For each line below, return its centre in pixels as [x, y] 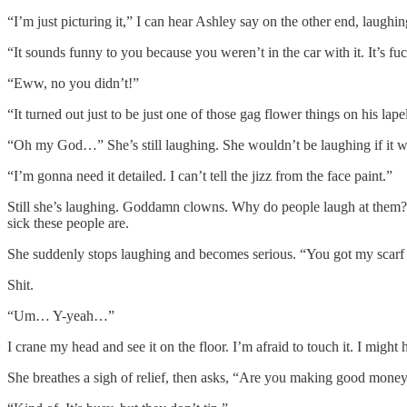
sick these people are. [68, 223]
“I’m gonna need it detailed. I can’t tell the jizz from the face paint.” [200, 175]
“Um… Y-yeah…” [61, 315]
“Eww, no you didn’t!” [73, 83]
